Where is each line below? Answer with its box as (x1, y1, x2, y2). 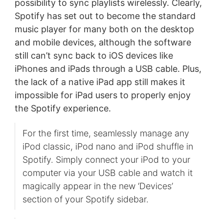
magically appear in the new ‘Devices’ (22, 180, 173, 191)
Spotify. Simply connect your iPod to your (22, 154, 190, 165)
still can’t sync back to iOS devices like (14, 50, 173, 61)
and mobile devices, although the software (14, 37, 191, 47)
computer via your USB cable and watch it (22, 167, 193, 178)
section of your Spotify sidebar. (22, 194, 149, 204)
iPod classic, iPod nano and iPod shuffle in (22, 141, 193, 152)
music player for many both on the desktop (14, 23, 194, 34)
